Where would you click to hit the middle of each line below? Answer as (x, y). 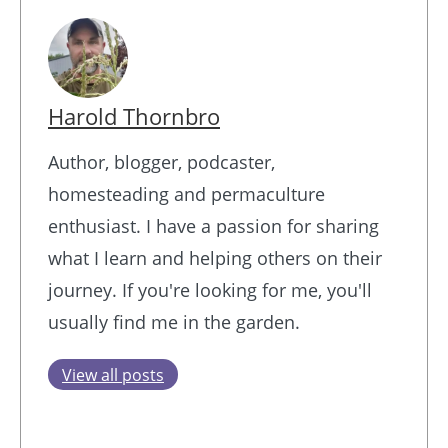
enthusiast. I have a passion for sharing (213, 226)
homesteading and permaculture (186, 194)
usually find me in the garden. (174, 322)
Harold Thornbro (134, 117)
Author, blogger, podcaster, (161, 162)
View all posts (113, 375)
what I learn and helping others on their (215, 258)
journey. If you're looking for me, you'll (210, 290)
